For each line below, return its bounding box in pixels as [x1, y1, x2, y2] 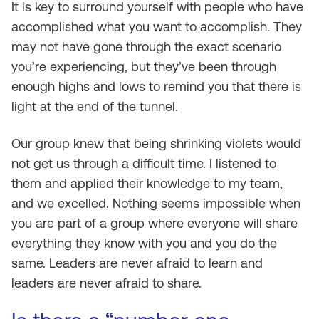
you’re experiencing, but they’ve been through [11, 59, 276, 74]
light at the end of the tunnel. [11, 99, 178, 114]
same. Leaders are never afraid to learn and [11, 256, 263, 271]
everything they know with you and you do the [11, 236, 277, 251]
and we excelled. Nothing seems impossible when [11, 196, 300, 211]
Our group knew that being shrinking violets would [11, 136, 301, 151]
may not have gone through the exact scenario [11, 39, 281, 54]
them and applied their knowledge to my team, [11, 176, 283, 191]
